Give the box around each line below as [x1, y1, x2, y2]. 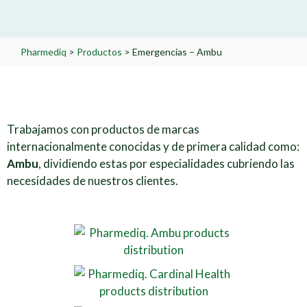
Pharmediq [21, 46, 66, 58]
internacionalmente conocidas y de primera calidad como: [7, 139, 299, 153]
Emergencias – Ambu [132, 46, 222, 58]
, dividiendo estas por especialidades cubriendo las [38, 156, 295, 171]
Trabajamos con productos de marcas [7, 122, 199, 136]
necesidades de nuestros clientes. [7, 173, 178, 188]
